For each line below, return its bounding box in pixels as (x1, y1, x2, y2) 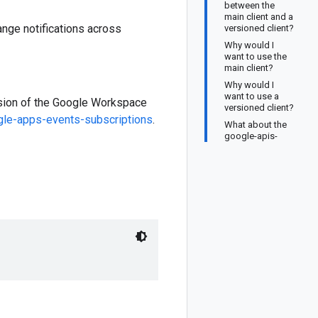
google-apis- (224, 131, 278, 141)
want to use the (224, 51, 287, 62)
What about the (224, 119, 287, 130)
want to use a (224, 91, 279, 102)
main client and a (224, 11, 293, 22)
